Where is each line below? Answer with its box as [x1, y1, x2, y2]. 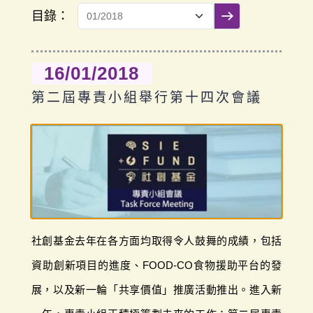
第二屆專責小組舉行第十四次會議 [31, 90, 262, 105]
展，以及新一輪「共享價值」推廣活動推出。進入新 [31, 283, 282, 296]
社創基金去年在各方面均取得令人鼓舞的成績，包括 [31, 234, 282, 247]
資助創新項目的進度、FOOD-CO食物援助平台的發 [31, 259, 282, 271]
